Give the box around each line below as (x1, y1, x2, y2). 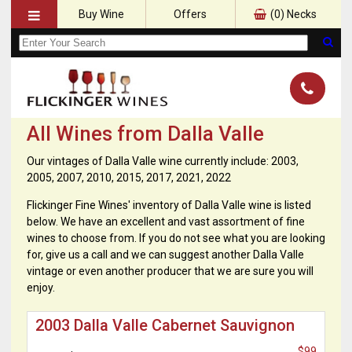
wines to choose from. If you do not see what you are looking (27, 232, 325, 245)
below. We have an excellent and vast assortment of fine (27, 215, 305, 229)
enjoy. (27, 281, 55, 295)
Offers (174, 8, 207, 20)
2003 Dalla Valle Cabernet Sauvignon (35, 316, 295, 335)
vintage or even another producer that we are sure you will (27, 265, 313, 278)
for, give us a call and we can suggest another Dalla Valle (27, 248, 304, 262)
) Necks (280, 8, 317, 20)
